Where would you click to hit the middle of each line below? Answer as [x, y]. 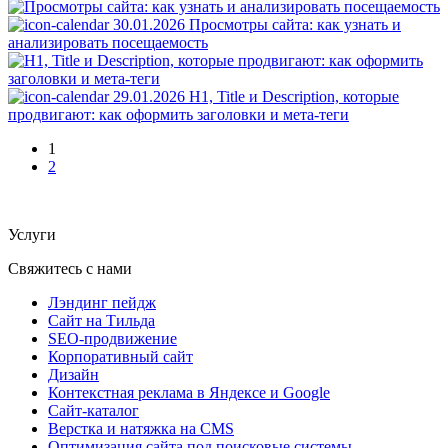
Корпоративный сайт [120, 356]
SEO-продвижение [112, 338]
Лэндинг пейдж [102, 302]
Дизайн [73, 374]
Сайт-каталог [93, 410]
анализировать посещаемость [108, 42]
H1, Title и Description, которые [294, 96]
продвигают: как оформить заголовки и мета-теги [178, 114]
